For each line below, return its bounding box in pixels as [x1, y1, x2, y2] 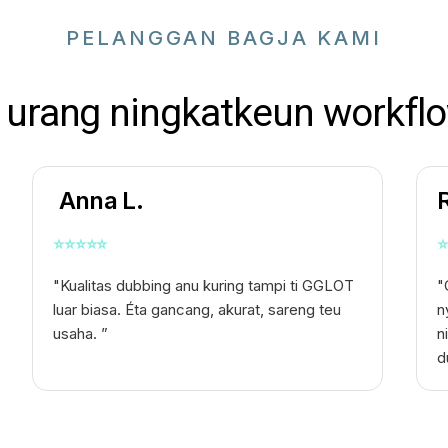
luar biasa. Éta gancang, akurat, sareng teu [53, 300, 342, 320]
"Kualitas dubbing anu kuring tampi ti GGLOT [53, 276, 355, 296]
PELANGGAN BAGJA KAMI [66, 26, 382, 51]
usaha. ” [53, 324, 109, 344]
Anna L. [53, 186, 144, 216]
